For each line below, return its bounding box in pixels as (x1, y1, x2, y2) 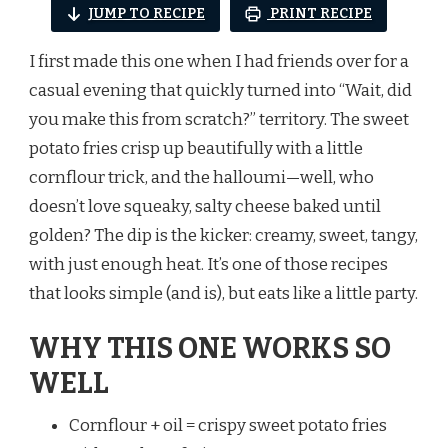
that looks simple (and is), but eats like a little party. (29, 282, 418, 304)
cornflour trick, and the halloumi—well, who (29, 166, 374, 188)
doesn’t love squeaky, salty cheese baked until (29, 195, 381, 217)
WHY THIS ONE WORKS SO (29, 331, 391, 367)
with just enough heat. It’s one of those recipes (29, 253, 388, 275)
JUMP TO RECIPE (88, 4, 205, 22)
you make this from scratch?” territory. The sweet (29, 108, 409, 130)
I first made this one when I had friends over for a (29, 50, 409, 72)
